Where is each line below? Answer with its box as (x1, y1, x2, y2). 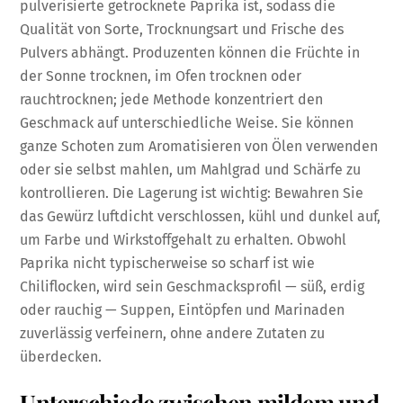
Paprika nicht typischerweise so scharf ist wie (20, 255, 316, 273)
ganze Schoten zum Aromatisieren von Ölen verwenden (20, 138, 379, 156)
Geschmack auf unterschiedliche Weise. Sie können (20, 114, 354, 132)
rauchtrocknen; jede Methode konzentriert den (20, 91, 324, 109)
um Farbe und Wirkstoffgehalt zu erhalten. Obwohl (20, 231, 347, 249)
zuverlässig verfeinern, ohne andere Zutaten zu (20, 325, 326, 343)
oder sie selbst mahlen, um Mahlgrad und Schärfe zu (20, 161, 362, 179)
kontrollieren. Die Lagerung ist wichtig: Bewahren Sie (20, 184, 364, 202)
